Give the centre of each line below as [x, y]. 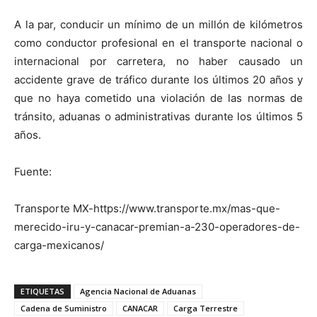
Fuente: [33, 171]
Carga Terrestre [206, 308]
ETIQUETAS [42, 291]
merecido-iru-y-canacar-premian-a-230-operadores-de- [157, 226]
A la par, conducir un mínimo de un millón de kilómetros [158, 24]
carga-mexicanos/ [59, 245]
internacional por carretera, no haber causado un [158, 61]
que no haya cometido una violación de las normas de [158, 98]
